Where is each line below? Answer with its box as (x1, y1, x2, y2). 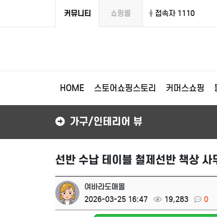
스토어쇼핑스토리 (94, 83, 156, 93)
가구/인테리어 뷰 (70, 115, 142, 128)
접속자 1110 (155, 9, 195, 18)
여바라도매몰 (84, 182, 125, 191)
